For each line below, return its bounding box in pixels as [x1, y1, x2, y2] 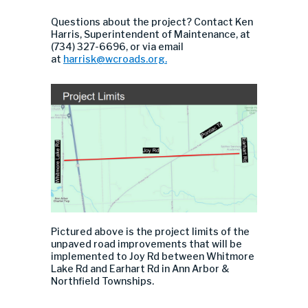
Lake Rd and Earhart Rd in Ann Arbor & [51, 262, 230, 274]
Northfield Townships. [51, 274, 154, 287]
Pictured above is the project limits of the [51, 225, 250, 237]
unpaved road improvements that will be [51, 237, 242, 250]
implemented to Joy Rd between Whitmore [51, 250, 254, 262]
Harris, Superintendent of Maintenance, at [51, 28, 250, 40]
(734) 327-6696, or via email [51, 41, 184, 52]
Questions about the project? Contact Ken [51, 16, 253, 27]
